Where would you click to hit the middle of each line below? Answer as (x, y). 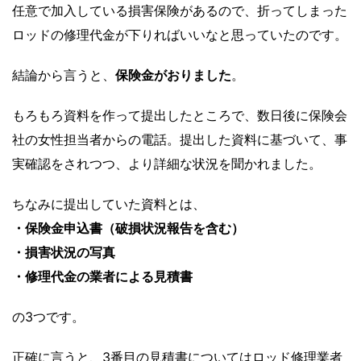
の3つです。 (48, 316)
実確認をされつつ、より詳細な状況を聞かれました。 (167, 163)
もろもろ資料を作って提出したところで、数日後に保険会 (180, 115)
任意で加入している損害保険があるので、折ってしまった (180, 10)
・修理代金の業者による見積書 (102, 276)
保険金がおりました (173, 75)
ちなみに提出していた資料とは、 (109, 203)
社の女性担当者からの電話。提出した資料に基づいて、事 (180, 139)
